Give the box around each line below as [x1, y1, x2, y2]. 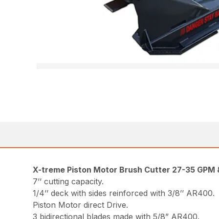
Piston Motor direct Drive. [33, 199, 129, 210]
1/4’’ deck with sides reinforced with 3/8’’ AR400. [33, 188, 215, 198]
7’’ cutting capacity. [33, 176, 104, 186]
